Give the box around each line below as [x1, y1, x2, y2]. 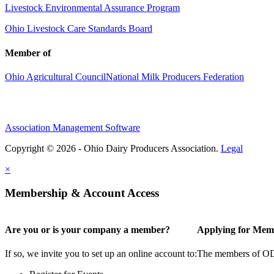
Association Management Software [5, 122, 140, 133]
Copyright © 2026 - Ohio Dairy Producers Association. [5, 143, 221, 154]
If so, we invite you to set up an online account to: [5, 248, 197, 259]
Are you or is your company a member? [5, 224, 170, 235]
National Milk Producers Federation [106, 71, 244, 82]
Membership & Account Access [5, 186, 159, 199]
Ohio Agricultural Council [5, 71, 106, 82]
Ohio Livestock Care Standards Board [5, 23, 152, 34]
